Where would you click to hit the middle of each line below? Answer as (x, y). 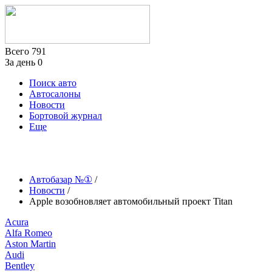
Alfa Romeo (29, 233)
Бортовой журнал (66, 116)
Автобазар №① (61, 179)
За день (21, 62)
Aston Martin (30, 244)
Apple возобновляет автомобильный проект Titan (131, 201)
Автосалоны (55, 94)
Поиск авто (53, 83)
